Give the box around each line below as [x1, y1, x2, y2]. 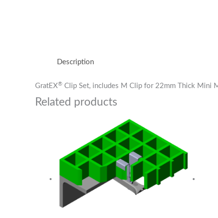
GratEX [35, 82, 58, 90]
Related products [35, 97, 117, 108]
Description [57, 58, 94, 66]
